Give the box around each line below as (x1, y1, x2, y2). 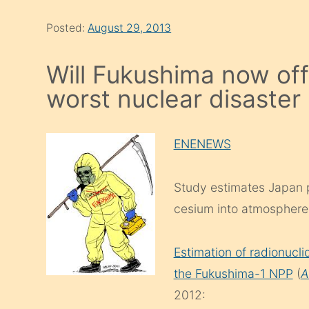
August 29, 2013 (88, 21, 172, 35)
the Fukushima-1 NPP (173, 266, 293, 281)
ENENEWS (173, 137, 231, 152)
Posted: (46, 21, 88, 35)
